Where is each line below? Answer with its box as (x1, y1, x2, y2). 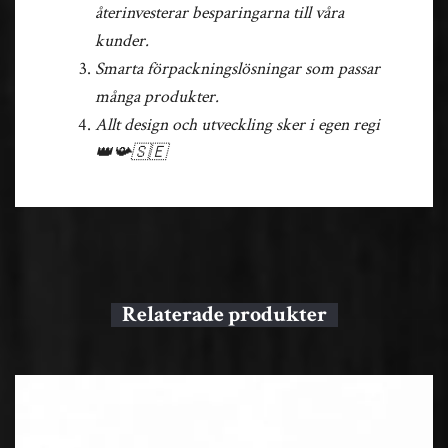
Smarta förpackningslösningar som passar (95, 56, 380, 80)
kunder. (95, 28, 149, 52)
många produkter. (95, 84, 219, 108)
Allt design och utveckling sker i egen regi (95, 112, 380, 136)
